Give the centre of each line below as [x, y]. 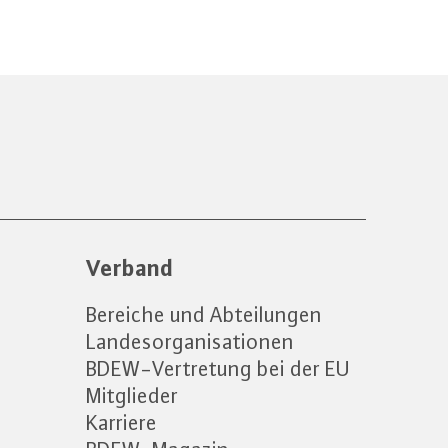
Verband [129, 267]
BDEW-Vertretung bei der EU [218, 368]
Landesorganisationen [190, 341]
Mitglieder [132, 395]
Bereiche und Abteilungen [204, 314]
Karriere [121, 422]
